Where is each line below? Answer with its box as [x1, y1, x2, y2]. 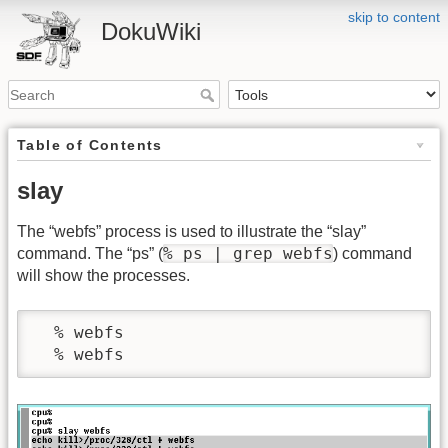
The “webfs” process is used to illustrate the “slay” [17, 223, 366, 241]
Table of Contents [17, 137, 163, 154]
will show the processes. [17, 267, 190, 285]
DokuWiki [101, 18, 202, 45]
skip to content [348, 9, 440, 25]
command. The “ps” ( [17, 245, 163, 263]
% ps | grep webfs [163, 244, 333, 264]
